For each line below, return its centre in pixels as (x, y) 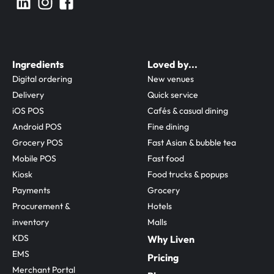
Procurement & (41, 206)
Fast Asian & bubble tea (192, 143)
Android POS (37, 127)
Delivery (28, 95)
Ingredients (38, 64)
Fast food (166, 158)
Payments (31, 190)
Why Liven (171, 239)
